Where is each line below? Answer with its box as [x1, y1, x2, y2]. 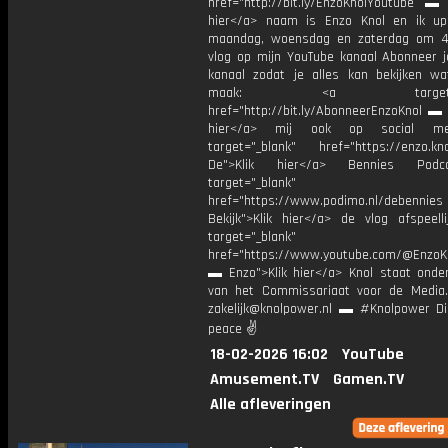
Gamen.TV [333, 369, 404, 390]
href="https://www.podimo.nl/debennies [208, 192, 443, 210]
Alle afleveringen [210, 394, 331, 415]
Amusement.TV [210, 369, 319, 390]
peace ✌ [208, 320, 257, 338]
